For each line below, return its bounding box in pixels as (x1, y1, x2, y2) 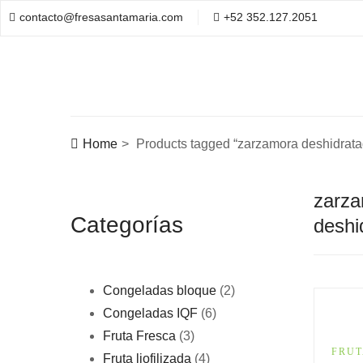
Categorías (70, 211, 183, 237)
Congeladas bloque (103, 283, 216, 297)
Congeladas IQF (103, 305, 198, 320)
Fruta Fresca (103, 328, 176, 343)
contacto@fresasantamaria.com (19, 10, 183, 23)
